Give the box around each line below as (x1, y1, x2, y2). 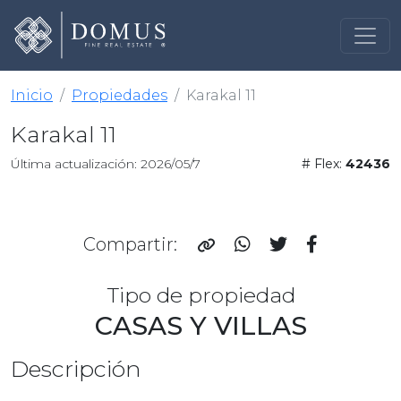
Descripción (11, 355, 141, 383)
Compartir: (83, 234, 182, 256)
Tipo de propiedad (106, 282, 295, 309)
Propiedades (72, 87, 167, 105)
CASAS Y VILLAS (94, 310, 307, 342)
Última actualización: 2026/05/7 (11, 156, 200, 173)
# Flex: (301, 156, 346, 173)
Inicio (11, 87, 53, 105)
